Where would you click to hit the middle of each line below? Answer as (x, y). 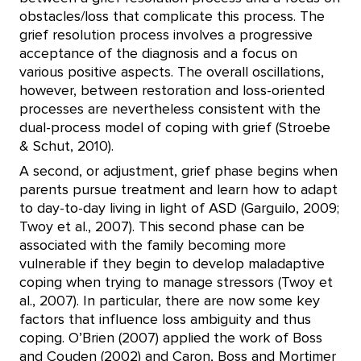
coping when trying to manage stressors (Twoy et (176, 283)
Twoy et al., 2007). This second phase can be (162, 227)
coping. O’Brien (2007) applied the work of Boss (171, 338)
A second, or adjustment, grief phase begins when (178, 172)
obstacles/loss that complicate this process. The (172, 17)
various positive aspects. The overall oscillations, (172, 73)
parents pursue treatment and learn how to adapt (178, 190)
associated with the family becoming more (153, 246)
